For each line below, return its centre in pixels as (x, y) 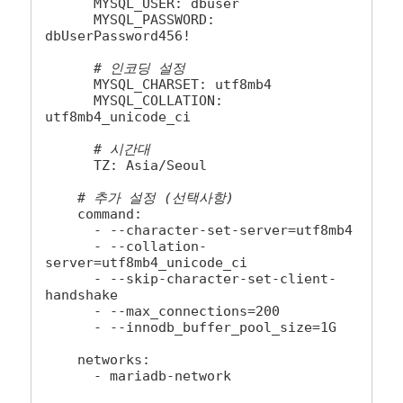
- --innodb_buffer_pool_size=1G (70, 328)
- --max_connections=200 (70, 312)
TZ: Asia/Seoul (70, 166)
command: (62, 215)
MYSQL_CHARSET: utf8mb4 (70, 85)
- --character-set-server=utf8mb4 (70, 231)
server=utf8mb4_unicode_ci (147, 263)
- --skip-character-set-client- (70, 279)
